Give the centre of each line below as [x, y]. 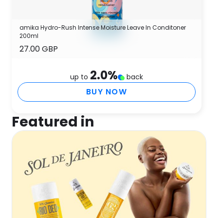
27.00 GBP [39, 49]
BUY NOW [107, 92]
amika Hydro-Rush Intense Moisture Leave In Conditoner [103, 27]
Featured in [53, 122]
